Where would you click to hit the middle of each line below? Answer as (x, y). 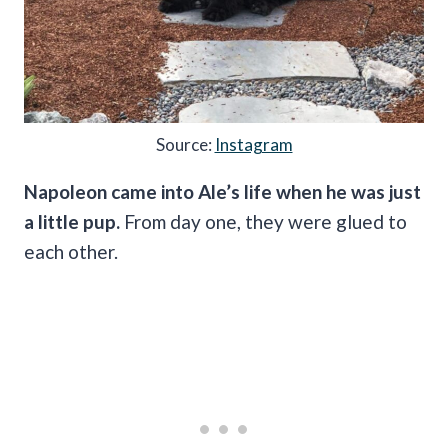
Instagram (253, 145)
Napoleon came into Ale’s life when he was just (222, 192)
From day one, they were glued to (263, 222)
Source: (185, 145)
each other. (71, 252)
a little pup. (72, 222)
